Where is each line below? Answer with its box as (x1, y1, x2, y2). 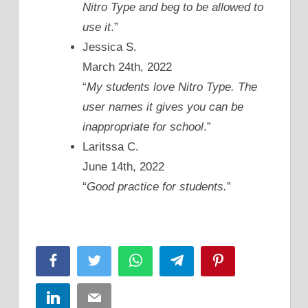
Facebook (58, 254, 106, 266)
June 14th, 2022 (82, 160, 164, 174)
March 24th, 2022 (82, 60, 172, 74)
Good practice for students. (87, 180, 227, 194)
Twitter (100, 254, 132, 266)
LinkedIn (58, 291, 100, 303)
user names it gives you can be (82, 100, 243, 114)
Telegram (182, 254, 225, 266)
